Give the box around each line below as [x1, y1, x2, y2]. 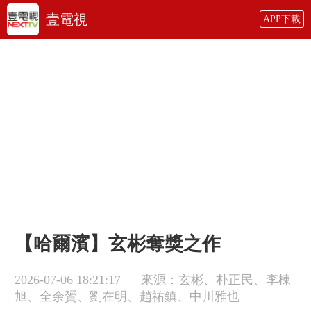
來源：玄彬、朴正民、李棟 [140, 273, 291, 287]
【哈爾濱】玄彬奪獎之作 [14, 233, 221, 254]
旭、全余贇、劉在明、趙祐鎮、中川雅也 [14, 289, 239, 304]
